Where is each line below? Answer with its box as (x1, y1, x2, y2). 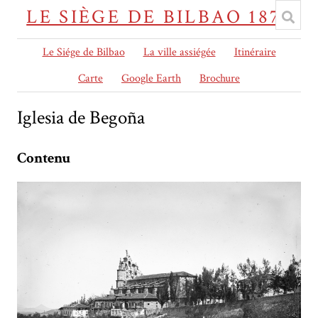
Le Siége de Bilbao (42, 45, 125, 60)
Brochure (199, 71, 240, 86)
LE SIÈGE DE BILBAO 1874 (26, 4, 292, 29)
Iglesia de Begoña (17, 105, 145, 130)
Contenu (17, 148, 70, 168)
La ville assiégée (143, 45, 216, 60)
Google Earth (121, 71, 181, 86)
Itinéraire (234, 45, 276, 60)
